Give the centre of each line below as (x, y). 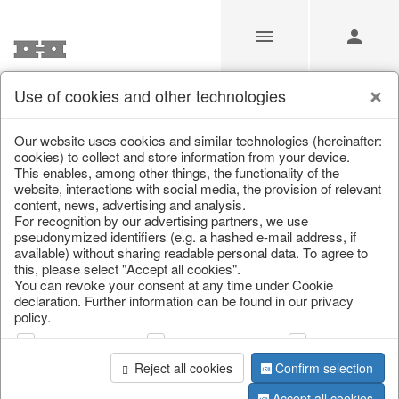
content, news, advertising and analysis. (130, 204)
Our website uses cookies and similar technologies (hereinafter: (198, 140)
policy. (33, 317)
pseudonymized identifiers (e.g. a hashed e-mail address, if (185, 236)
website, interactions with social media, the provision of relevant (198, 188)
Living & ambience (208, 118)
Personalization (215, 342)
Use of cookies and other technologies (150, 95)
